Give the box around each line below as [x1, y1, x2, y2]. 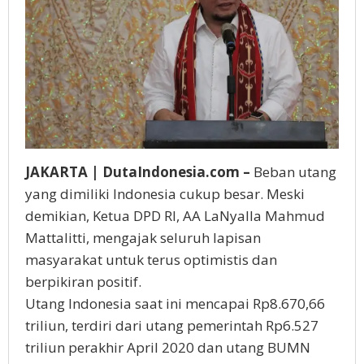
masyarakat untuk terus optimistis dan [25, 250, 277, 270]
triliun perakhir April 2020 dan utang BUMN [25, 338, 310, 357]
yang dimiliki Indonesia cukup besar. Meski [25, 184, 305, 204]
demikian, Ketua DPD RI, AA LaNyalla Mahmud [25, 206, 325, 226]
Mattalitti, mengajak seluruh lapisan [25, 228, 261, 248]
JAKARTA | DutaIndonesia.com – [25, 162, 253, 182]
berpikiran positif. [25, 272, 141, 292]
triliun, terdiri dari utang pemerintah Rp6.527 [25, 316, 318, 336]
